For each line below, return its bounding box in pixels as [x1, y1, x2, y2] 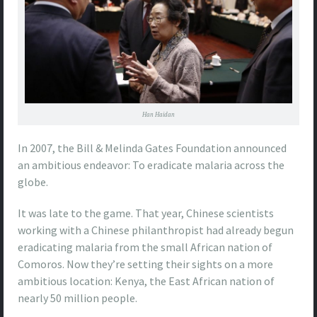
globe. [18, 175, 48, 190]
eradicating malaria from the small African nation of [18, 240, 272, 255]
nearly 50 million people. [18, 291, 137, 306]
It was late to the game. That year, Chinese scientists [18, 206, 274, 221]
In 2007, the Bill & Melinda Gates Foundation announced [18, 141, 287, 156]
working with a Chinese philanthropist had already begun [18, 223, 294, 238]
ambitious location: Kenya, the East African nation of [18, 274, 275, 289]
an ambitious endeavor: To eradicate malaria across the [18, 158, 284, 173]
